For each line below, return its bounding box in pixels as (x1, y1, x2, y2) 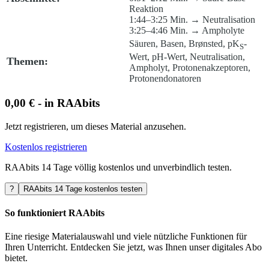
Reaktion (129, 4, 163, 14)
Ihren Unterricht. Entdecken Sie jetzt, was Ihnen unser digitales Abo (5, 242, 262, 253)
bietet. (5, 253, 28, 264)
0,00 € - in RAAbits (5, 97, 100, 109)
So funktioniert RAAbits (5, 207, 104, 218)
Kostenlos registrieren (5, 141, 87, 152)
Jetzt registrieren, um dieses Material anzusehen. (5, 121, 186, 131)
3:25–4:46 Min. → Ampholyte (129, 25, 244, 36)
